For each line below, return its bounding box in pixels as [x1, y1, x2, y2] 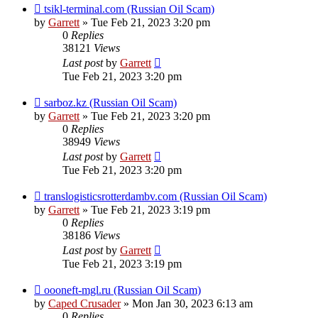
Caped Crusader [48, 297, 121, 310]
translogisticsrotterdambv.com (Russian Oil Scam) [44, 190, 267, 203]
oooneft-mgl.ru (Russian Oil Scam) [44, 284, 201, 297]
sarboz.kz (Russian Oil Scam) [44, 97, 177, 109]
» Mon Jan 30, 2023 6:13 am [121, 297, 253, 310]
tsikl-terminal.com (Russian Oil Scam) [44, 3, 214, 16]
